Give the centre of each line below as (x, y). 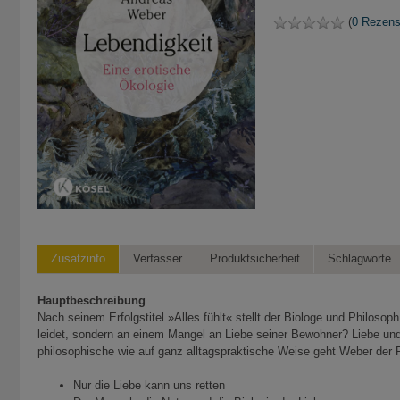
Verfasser (158, 258)
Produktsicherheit (255, 258)
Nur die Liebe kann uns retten (149, 385)
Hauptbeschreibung (92, 300)
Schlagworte (359, 258)
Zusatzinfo (78, 258)
